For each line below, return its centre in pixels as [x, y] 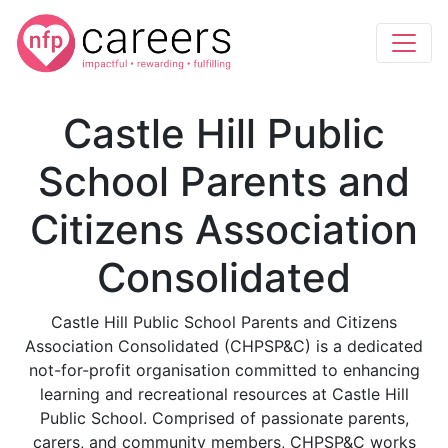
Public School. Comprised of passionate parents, [224, 418]
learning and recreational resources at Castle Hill [224, 394]
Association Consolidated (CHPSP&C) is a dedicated [224, 346]
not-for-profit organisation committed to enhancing [224, 370]
